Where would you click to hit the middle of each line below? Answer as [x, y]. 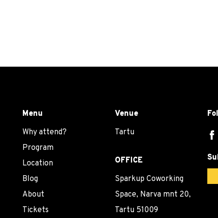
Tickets [36, 210]
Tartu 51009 [136, 210]
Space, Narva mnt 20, [153, 194]
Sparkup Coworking [149, 179]
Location [38, 163]
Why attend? [45, 132]
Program [38, 148]
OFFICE [129, 160]
